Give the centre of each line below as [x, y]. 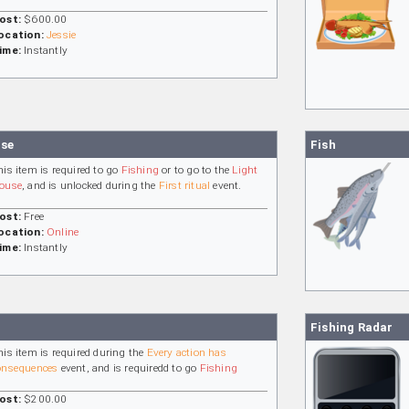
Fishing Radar [352, 327]
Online [63, 232]
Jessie [62, 34]
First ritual [184, 186]
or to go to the [196, 170]
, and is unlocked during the [90, 186]
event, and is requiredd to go [129, 367]
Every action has [186, 352]
